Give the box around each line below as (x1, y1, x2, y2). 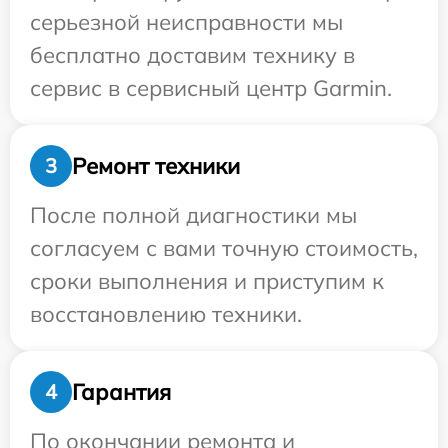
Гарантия (72, 377, 171, 406)
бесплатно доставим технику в (30, 41, 355, 69)
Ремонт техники (72, 151, 240, 180)
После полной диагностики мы (30, 201, 357, 229)
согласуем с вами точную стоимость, (30, 234, 418, 262)
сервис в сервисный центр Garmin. (30, 74, 392, 102)
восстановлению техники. (30, 300, 302, 328)
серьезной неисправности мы (30, 8, 343, 36)
